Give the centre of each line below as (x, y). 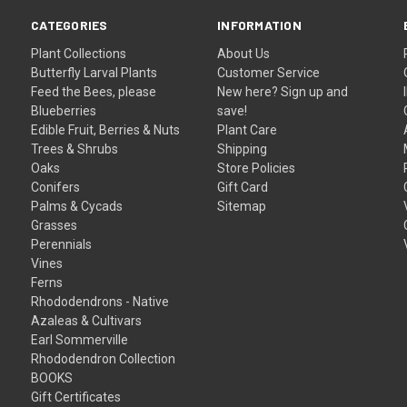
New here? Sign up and (283, 91)
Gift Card (243, 187)
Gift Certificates (76, 397)
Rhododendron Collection (104, 358)
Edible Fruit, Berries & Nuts (106, 129)
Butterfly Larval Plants (94, 72)
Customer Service (269, 72)
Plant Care (248, 129)
